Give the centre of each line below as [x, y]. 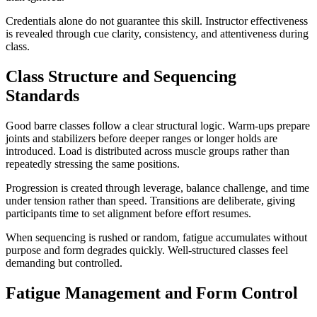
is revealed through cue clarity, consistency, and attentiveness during [157, 34]
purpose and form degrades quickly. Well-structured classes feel [147, 250]
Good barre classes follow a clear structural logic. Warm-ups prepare [158, 125]
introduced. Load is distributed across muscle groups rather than [148, 151]
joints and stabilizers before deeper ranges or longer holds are [142, 138]
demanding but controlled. [64, 263]
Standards [42, 95]
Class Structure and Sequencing [121, 76]
